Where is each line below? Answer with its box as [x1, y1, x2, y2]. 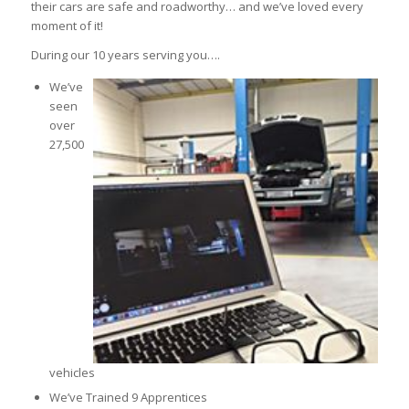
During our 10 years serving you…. [30, 46, 220, 63]
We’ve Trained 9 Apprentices [48, 388, 207, 405]
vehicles [48, 363, 95, 381]
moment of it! [30, 16, 103, 34]
